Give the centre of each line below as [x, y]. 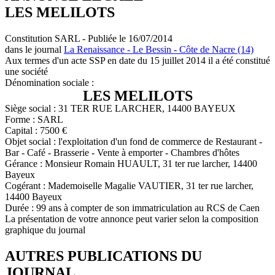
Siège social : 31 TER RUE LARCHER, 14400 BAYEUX [120, 108]
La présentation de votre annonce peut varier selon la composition [132, 219]
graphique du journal [45, 230]
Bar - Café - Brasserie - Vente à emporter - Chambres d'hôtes [122, 152]
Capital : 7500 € [36, 130]
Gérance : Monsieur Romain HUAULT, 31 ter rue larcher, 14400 [131, 163]
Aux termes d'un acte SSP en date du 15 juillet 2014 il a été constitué [137, 60]
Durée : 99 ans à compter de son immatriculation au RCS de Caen [132, 207]
